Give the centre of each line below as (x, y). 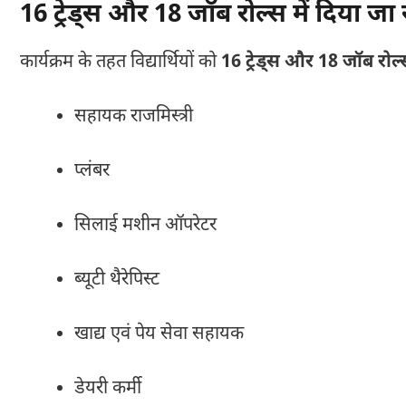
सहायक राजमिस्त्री (134, 116)
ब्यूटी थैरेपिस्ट (117, 280)
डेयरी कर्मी (108, 388)
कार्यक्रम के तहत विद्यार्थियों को (121, 62)
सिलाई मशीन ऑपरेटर (145, 225)
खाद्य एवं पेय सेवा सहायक (159, 334)
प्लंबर (92, 171)
